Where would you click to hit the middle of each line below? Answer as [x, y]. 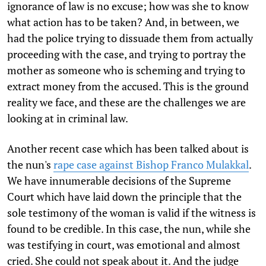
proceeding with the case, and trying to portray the [126, 54]
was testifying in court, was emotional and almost [124, 244]
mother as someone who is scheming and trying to [126, 70]
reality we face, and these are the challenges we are [126, 102]
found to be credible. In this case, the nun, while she [129, 228]
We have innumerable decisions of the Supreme [119, 180]
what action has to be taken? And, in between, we [123, 22]
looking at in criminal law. [68, 118]
